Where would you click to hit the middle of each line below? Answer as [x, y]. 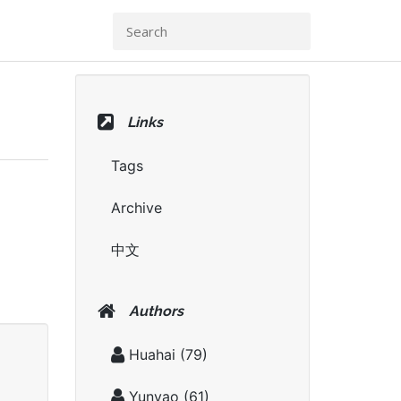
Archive [136, 208]
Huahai [152, 354]
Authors [156, 311]
